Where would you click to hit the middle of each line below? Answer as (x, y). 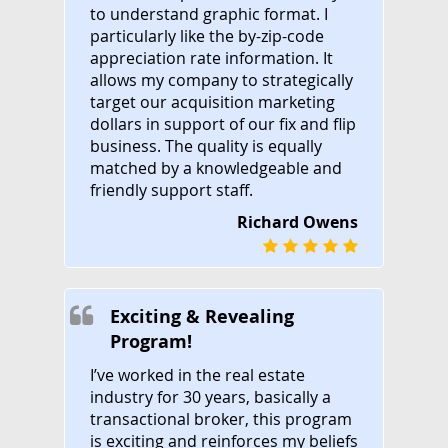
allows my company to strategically (221, 79)
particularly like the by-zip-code (207, 35)
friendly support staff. (171, 189)
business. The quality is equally (206, 145)
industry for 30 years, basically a (210, 396)
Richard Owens (297, 221)
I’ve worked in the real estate (197, 374)
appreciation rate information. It (211, 57)
